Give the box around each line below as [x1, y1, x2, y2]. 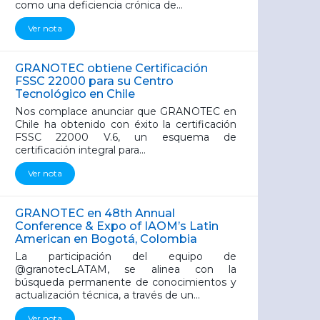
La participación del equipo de [15, 250, 236, 263]
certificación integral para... [15, 144, 146, 156]
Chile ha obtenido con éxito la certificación [15, 118, 236, 131]
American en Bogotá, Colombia [15, 232, 197, 246]
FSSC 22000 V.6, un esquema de [15, 131, 236, 144]
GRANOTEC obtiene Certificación [15, 61, 208, 75]
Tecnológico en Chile [15, 87, 135, 101]
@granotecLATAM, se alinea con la [15, 263, 236, 276]
